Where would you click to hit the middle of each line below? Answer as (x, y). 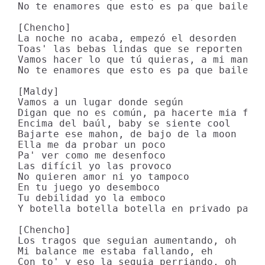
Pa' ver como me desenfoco (92, 155)
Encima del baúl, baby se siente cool (124, 123)
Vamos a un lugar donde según (101, 102)
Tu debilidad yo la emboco (92, 198)
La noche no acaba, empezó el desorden (127, 38)
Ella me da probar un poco (92, 145)
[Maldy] (38, 91)
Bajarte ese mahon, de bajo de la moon (127, 134)
